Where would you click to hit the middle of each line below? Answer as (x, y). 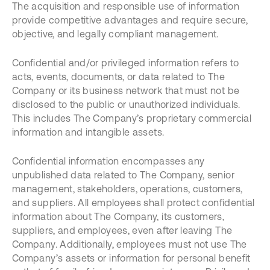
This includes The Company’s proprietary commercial (132, 118)
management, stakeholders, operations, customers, (127, 189)
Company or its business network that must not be (126, 90)
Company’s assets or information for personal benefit (131, 258)
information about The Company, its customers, (118, 216)
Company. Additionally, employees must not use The (130, 244)
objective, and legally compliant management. (115, 34)
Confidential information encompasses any (108, 161)
